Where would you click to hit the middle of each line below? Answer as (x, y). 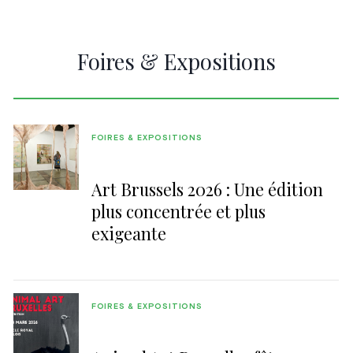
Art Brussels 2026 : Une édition (207, 190)
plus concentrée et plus (178, 212)
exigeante (128, 234)
